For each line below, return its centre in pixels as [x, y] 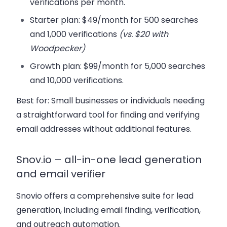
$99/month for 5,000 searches [144, 66]
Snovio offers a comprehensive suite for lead [105, 196]
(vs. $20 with [143, 34]
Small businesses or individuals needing [127, 101]
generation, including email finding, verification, [108, 210]
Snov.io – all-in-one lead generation [109, 160]
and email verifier [61, 174]
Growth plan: [56, 66]
